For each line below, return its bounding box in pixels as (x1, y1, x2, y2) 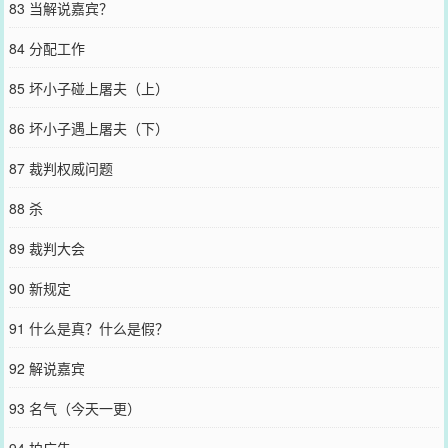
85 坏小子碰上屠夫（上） (8, 78, 169, 98)
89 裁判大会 (8, 238, 85, 258)
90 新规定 (8, 278, 71, 298)
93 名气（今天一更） (8, 398, 141, 418)
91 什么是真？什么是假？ (8, 318, 169, 338)
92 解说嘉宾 (8, 358, 85, 378)
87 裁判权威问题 (8, 158, 113, 178)
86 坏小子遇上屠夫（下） (8, 118, 169, 138)
